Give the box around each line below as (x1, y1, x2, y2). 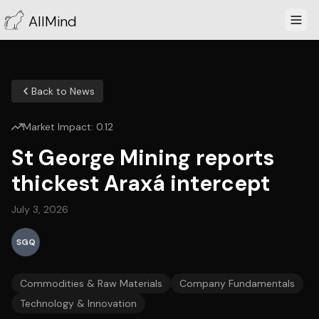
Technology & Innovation (20, 297, 137, 310)
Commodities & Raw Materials (20, 277, 162, 290)
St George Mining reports (11, 144, 274, 172)
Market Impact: (23, 120, 96, 133)
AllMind (28, 12, 77, 31)
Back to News (31, 85, 95, 98)
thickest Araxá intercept (11, 169, 270, 197)
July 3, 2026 (11, 203, 68, 216)
